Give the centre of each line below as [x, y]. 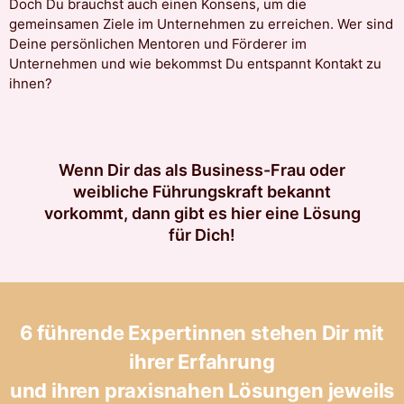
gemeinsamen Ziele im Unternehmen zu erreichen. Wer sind [201, 24]
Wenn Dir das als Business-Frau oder [202, 170]
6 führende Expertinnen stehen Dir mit [202, 332]
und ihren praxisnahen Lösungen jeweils [202, 390]
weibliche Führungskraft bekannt [202, 191]
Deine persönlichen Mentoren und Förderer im [158, 44]
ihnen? [31, 84]
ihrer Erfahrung [202, 361]
